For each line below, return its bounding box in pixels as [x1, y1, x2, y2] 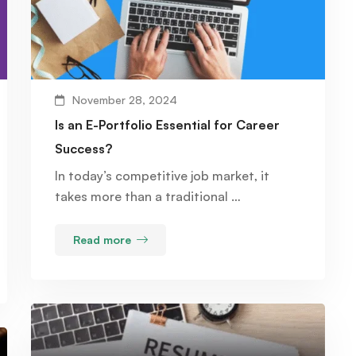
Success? [55, 141, 112, 157]
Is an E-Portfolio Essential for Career [55, 117, 280, 133]
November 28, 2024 [72, 93, 177, 107]
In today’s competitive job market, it [55, 168, 269, 184]
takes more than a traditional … [55, 188, 241, 205]
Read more [73, 233, 131, 247]
